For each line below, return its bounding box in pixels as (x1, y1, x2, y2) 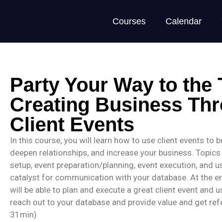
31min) (10, 210, 37, 220)
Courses (112, 16, 146, 26)
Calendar (165, 16, 202, 26)
